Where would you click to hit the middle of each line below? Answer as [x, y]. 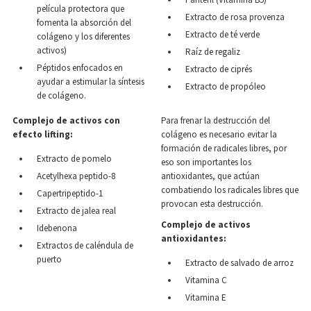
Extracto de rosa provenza [235, 17]
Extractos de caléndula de [85, 245]
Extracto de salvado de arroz [239, 263]
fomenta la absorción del [84, 23]
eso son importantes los [206, 162]
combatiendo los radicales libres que [230, 190]
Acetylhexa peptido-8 [76, 176]
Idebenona [57, 228]
